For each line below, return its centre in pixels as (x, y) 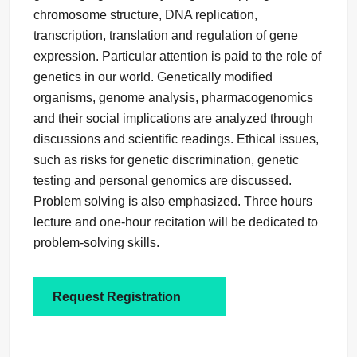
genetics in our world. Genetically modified (153, 77)
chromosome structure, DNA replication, (145, 15)
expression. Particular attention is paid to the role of (177, 57)
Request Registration (116, 297)
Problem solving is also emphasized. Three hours (173, 202)
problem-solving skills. (96, 243)
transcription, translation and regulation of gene (165, 36)
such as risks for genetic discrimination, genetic (166, 160)
